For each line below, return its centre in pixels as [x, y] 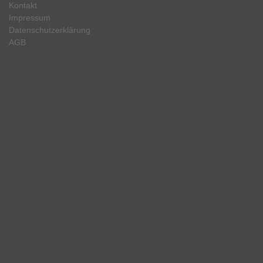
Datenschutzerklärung [50, 31]
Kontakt [23, 6]
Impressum [30, 18]
